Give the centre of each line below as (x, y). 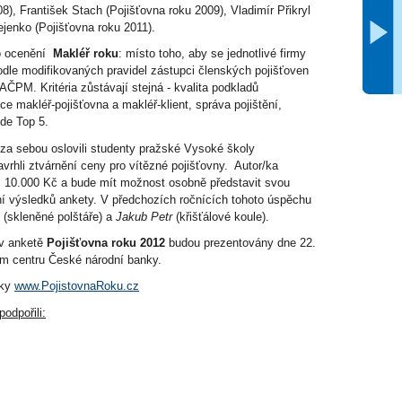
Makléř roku (86, 54)
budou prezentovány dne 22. (242, 242)
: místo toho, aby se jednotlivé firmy (212, 54)
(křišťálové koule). (221, 216)
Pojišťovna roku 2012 (106, 242)
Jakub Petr (144, 216)
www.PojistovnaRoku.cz (77, 286)
